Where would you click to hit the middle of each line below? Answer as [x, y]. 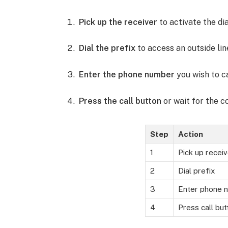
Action [190, 134]
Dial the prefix [107, 48]
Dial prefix [196, 170]
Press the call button [120, 101]
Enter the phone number [127, 74]
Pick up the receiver [118, 22]
